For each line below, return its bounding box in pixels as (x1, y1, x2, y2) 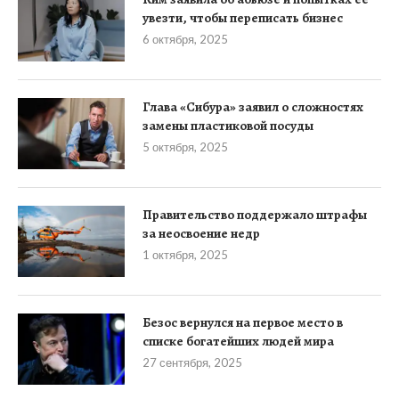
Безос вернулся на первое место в (142, 313, 343, 332)
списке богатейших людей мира (142, 332, 334, 351)
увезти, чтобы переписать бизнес (142, 9, 343, 28)
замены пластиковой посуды (142, 117, 313, 135)
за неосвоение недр (142, 224, 260, 243)
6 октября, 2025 (142, 32, 228, 47)
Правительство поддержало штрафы (142, 206, 367, 224)
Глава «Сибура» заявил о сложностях (142, 98, 363, 117)
